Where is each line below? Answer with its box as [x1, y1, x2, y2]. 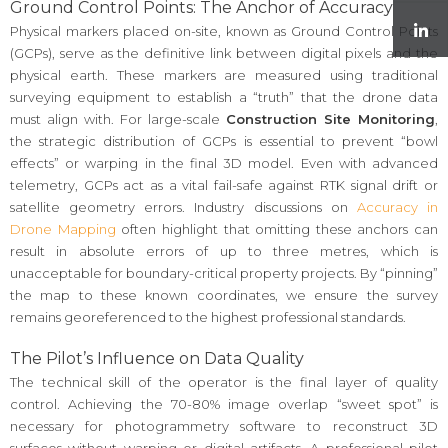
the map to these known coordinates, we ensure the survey [10, 286, 438, 303]
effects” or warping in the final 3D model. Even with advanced [10, 154, 438, 171]
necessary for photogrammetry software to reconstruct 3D [10, 418, 438, 435]
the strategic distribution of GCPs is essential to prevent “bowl [10, 132, 438, 149]
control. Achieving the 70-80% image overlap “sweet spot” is [10, 396, 438, 413]
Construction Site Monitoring [226, 110, 435, 127]
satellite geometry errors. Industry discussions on [10, 198, 357, 215]
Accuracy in [356, 198, 439, 215]
